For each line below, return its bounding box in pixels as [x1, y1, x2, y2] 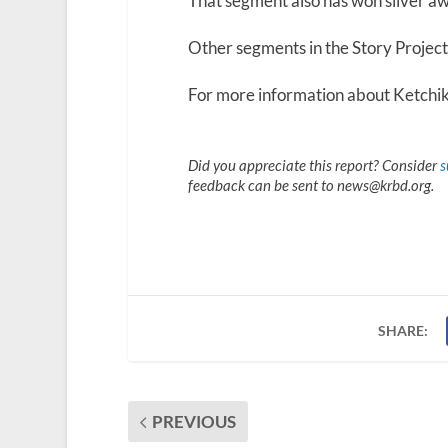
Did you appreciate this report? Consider [187, 156, 440, 175]
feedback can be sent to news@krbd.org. [187, 176, 434, 195]
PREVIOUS [151, 411, 236, 433]
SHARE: [378, 322, 429, 340]
